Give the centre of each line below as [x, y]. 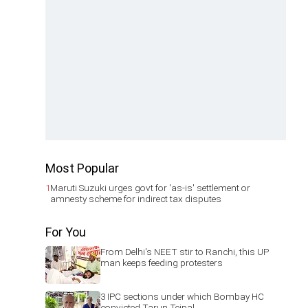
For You [66, 232]
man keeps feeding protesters [162, 263]
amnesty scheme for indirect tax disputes [136, 199]
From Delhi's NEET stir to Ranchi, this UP [185, 252]
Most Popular [82, 168]
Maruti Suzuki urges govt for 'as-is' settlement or [150, 188]
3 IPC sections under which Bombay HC [182, 296]
